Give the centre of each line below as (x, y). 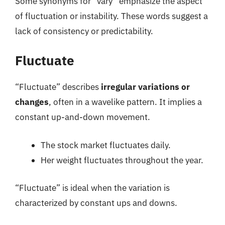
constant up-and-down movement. (83, 117)
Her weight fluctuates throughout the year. (122, 160)
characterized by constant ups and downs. (96, 203)
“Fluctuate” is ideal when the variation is (92, 188)
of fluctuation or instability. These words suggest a (111, 16)
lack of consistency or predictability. (84, 31)
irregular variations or (145, 87)
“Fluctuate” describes (58, 87)
